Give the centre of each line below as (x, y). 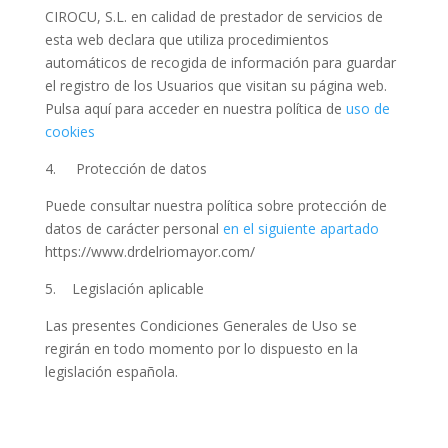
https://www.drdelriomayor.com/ (149, 251)
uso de (367, 108)
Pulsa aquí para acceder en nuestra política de (195, 108)
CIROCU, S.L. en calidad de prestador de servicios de (213, 16)
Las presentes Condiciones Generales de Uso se (200, 325)
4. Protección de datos (125, 168)
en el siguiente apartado (300, 228)
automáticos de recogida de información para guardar (220, 62)
